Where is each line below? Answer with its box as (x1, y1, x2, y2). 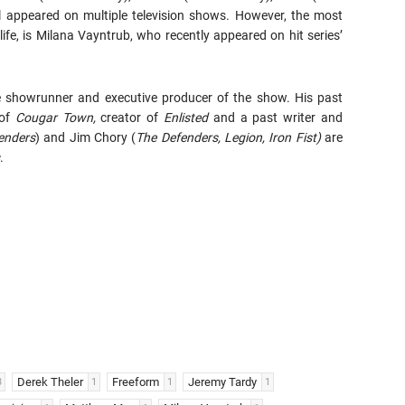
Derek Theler (17, 375, 83, 389)
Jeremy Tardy (188, 375, 257, 389)
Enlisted (164, 110, 209, 125)
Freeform (112, 375, 159, 389)
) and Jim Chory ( (35, 130, 137, 145)
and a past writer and (208, 110, 344, 125)
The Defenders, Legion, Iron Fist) (136, 130, 325, 145)
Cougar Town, (14, 110, 101, 125)
